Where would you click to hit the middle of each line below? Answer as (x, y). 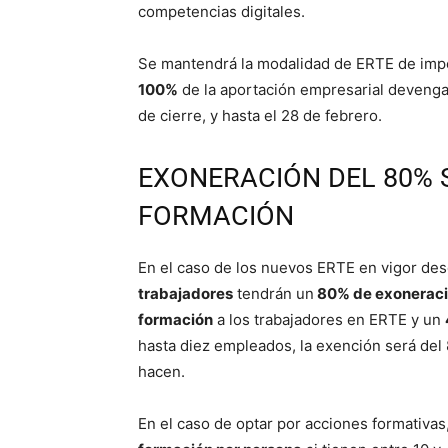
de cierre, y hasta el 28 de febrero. (260, 116)
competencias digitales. (221, 12)
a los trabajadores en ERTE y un (329, 320)
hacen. (161, 372)
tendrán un (273, 294)
